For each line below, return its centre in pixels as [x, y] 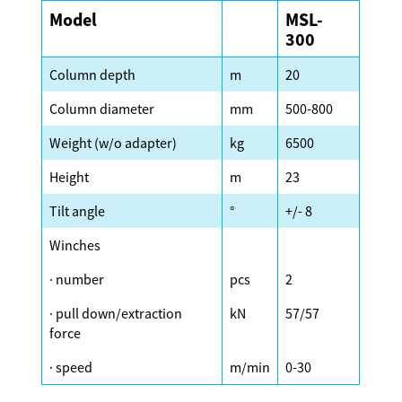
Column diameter [102, 108]
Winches [75, 245]
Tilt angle [78, 210]
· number [77, 279]
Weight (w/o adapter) [114, 142]
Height [70, 176]
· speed [71, 367]
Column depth [93, 74]
